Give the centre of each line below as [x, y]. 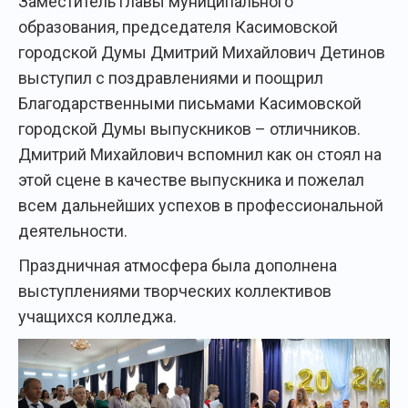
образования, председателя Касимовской [178, 27]
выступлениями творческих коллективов [175, 291]
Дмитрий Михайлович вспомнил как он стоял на [200, 155]
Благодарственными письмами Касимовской [190, 104]
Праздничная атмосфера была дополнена [178, 266]
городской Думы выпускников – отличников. [189, 129]
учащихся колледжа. [97, 317]
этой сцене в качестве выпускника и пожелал [191, 180]
